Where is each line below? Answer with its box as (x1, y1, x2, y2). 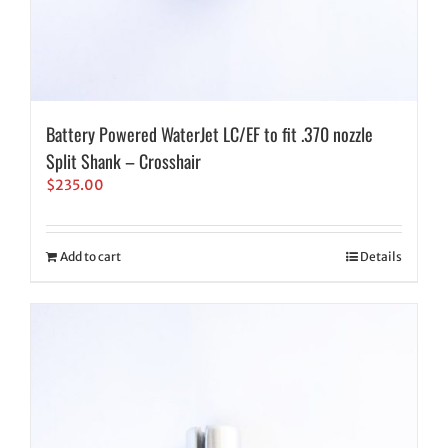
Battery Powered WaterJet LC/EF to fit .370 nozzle (46, 121, 373, 148)
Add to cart (60, 249, 121, 265)
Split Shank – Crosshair (46, 148, 201, 175)
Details (360, 249, 402, 265)
